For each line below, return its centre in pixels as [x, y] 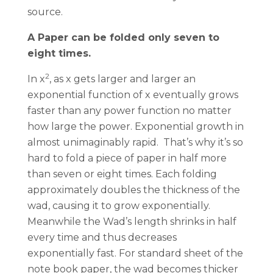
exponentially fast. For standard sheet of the [135, 253]
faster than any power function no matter [129, 111]
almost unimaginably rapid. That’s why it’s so [135, 143]
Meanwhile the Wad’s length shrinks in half [132, 222]
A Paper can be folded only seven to [123, 38]
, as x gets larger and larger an [122, 79]
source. [46, 12]
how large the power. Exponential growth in [136, 127]
